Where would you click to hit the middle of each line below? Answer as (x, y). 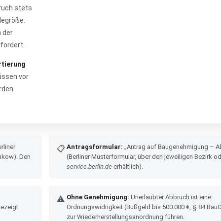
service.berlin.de (89, 166)
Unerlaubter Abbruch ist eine (170, 197)
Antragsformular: (94, 147)
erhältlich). (127, 166)
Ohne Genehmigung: (98, 197)
